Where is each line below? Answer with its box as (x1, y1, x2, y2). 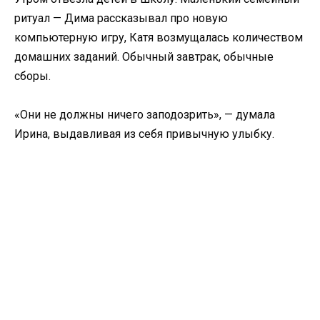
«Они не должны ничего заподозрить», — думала (14, 108, 275, 122)
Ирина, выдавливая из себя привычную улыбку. (14, 127, 274, 141)
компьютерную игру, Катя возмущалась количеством (14, 31, 303, 45)
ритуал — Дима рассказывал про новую (14, 11, 228, 26)
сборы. (14, 69, 51, 84)
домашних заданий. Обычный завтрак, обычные (14, 50, 274, 64)
